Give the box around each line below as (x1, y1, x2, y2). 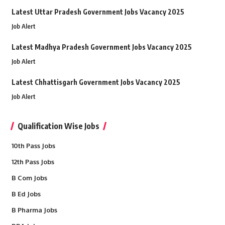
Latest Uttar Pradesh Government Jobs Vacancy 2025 (11, 8, 184, 17)
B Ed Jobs (11, 190, 41, 198)
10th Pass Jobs (11, 142, 55, 150)
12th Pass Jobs (11, 158, 54, 166)
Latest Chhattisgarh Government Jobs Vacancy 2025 (11, 78, 180, 87)
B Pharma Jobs (11, 206, 57, 214)
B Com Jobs (11, 174, 47, 182)
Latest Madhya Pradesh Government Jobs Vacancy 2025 (11, 43, 192, 52)
